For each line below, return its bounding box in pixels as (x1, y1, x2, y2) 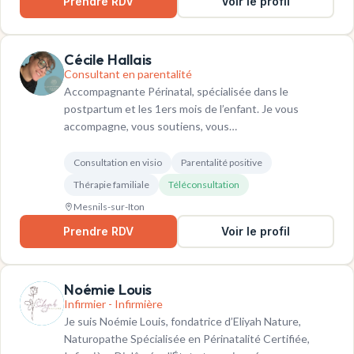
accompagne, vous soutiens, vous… (64, 119, 237, 134)
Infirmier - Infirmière (64, 297, 163, 311)
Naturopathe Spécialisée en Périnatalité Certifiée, (64, 332, 310, 346)
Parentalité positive (181, 156, 262, 169)
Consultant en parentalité (64, 67, 192, 81)
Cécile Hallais (64, 51, 152, 70)
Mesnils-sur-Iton (73, 201, 145, 213)
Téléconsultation (168, 179, 239, 191)
